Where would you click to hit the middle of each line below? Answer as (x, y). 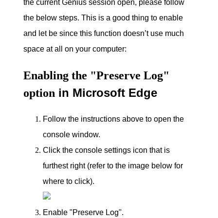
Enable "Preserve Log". (83, 212)
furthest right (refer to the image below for (113, 165)
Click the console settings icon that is (106, 150)
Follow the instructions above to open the (113, 119)
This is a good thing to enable (132, 18)
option (39, 93)
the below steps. (52, 18)
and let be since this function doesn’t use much (104, 33)
